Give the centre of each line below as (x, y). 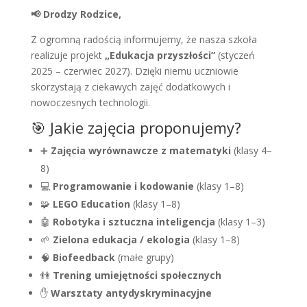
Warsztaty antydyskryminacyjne (131, 293)
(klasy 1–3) (240, 222)
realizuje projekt (67, 56)
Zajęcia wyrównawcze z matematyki (140, 151)
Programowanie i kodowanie (123, 186)
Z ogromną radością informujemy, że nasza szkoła (144, 40)
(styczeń (235, 56)
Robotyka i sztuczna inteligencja (134, 222)
